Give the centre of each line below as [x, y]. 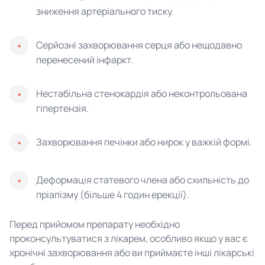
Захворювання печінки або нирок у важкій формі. [144, 142]
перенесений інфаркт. [85, 60]
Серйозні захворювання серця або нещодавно [139, 45]
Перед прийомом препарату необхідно [95, 224]
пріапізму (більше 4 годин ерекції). [113, 195]
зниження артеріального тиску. [105, 11]
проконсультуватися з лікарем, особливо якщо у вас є [129, 238]
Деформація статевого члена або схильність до [143, 180]
